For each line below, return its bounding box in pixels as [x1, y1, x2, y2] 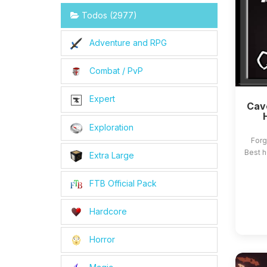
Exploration [87, 122, 133, 132]
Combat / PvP [87, 66, 143, 76]
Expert [87, 94, 115, 104]
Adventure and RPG [87, 38, 167, 48]
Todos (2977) [79, 10, 137, 20]
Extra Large [87, 150, 134, 160]
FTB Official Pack [87, 178, 157, 188]
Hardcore [87, 206, 127, 217]
